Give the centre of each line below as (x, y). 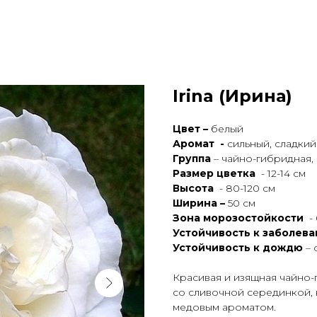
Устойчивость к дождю (238, 248)
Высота (195, 188)
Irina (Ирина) (232, 96)
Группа (192, 158)
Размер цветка (215, 173)
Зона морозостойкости (240, 218)
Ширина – (200, 203)
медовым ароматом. (224, 307)
